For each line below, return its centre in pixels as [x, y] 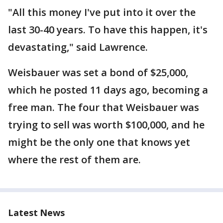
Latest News [36, 213]
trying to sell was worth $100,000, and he [106, 125]
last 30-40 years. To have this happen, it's [108, 30]
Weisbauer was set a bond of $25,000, [98, 72]
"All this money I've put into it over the [102, 12]
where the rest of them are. [76, 160]
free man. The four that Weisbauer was [104, 107]
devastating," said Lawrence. [78, 47]
